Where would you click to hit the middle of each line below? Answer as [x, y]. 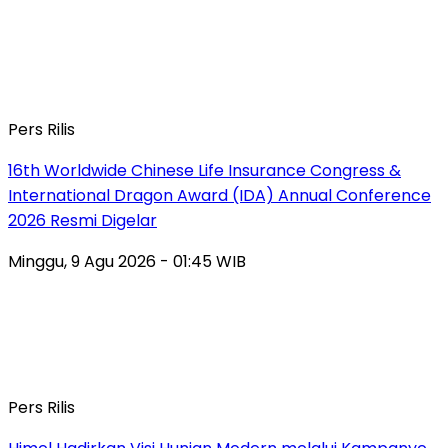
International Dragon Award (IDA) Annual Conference [219, 195]
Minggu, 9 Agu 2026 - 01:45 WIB [127, 261]
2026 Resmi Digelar [82, 220]
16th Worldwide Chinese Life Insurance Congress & [204, 170]
